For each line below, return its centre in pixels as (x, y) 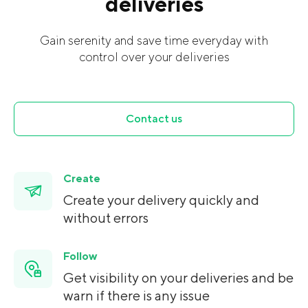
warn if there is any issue (136, 296)
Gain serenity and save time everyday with (154, 41)
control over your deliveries (154, 57)
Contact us (154, 119)
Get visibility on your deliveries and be (178, 278)
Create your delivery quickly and (161, 200)
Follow (80, 256)
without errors (106, 218)
